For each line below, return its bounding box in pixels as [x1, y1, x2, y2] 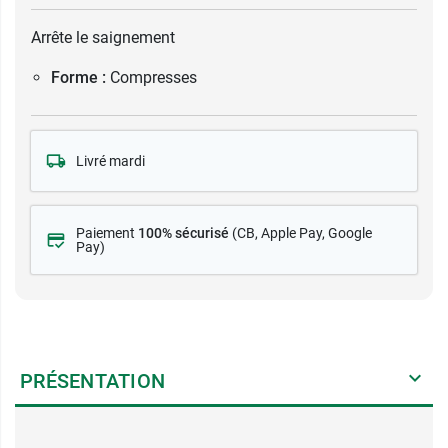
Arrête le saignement [31, 28, 175, 47]
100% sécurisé [138, 225, 229, 241]
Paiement [76, 225, 138, 241]
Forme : [51, 68, 106, 87]
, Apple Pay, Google [255, 225, 372, 241]
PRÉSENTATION [20, 369, 165, 393]
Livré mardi [76, 153, 145, 169]
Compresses [110, 68, 197, 87]
